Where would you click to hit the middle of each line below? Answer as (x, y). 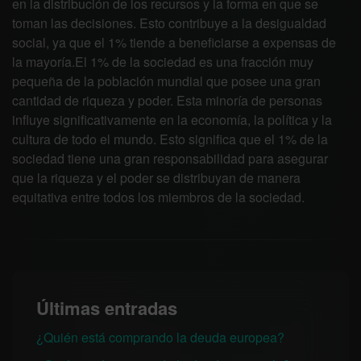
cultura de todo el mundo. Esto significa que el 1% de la (170, 139)
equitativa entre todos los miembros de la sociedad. (158, 197)
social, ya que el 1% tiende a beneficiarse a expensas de (174, 42)
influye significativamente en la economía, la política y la (172, 120)
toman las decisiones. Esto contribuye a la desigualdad (169, 23)
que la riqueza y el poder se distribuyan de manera (156, 178)
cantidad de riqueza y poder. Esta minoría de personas (167, 100)
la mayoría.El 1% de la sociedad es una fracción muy (163, 62)
